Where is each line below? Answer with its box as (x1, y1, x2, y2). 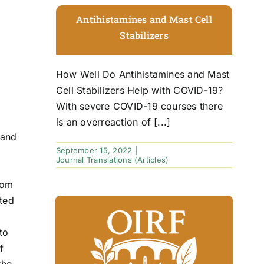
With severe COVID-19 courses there (55, 100, 223, 112)
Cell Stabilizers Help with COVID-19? (55, 84, 223, 96)
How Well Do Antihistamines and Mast (55, 68, 230, 80)
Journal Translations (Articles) (55, 154, 169, 164)
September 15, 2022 (55, 145, 133, 155)
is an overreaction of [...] (55, 115, 171, 128)
